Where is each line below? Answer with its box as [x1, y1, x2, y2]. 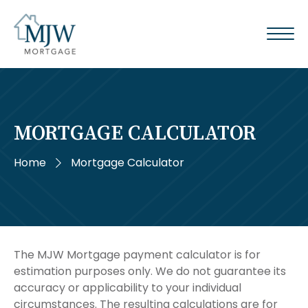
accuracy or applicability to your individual [14, 279, 241, 296]
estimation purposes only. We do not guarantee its [14, 263, 286, 279]
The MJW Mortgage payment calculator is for [14, 246, 261, 263]
